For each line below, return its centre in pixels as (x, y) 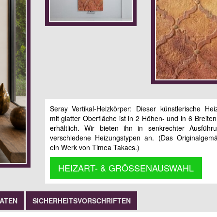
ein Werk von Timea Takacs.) (94, 147)
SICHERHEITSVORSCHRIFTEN (82, 200)
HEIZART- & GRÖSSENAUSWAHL (126, 167)
